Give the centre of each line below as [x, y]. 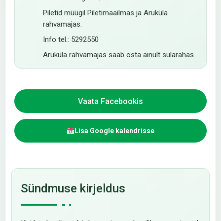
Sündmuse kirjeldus [73, 188]
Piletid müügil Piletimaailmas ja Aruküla [105, 13]
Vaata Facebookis [110, 101]
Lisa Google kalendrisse [114, 131]
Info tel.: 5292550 [71, 39]
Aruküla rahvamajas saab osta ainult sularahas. [119, 55]
